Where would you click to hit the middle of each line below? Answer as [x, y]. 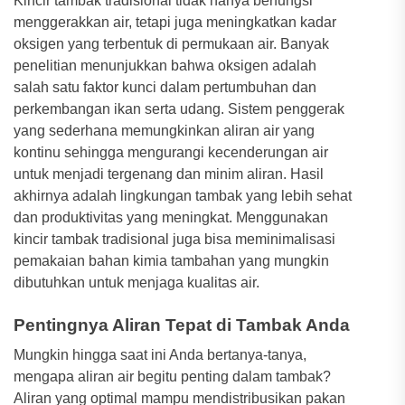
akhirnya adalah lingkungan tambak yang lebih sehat [183, 196]
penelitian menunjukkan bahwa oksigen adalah [165, 66]
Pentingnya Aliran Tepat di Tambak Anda [182, 325]
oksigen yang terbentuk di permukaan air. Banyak [171, 44]
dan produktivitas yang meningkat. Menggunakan [171, 217]
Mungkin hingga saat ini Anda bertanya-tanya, [160, 355]
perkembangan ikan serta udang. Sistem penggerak [179, 109]
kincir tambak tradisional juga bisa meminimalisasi [174, 239]
